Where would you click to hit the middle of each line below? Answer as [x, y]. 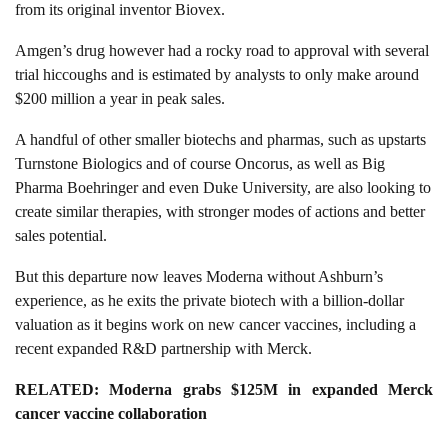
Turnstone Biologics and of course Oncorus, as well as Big [200, 164]
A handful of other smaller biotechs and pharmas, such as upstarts [220, 140]
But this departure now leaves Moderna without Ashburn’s [199, 277]
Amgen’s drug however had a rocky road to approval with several [222, 51]
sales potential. [61, 236]
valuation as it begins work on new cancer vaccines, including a [215, 325]
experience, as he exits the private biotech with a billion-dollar [209, 301]
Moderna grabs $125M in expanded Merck [271, 390]
